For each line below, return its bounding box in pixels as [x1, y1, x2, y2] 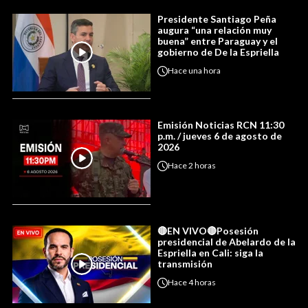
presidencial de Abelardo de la [157, 235, 296, 247]
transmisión [157, 257, 212, 269]
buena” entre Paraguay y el [157, 34, 278, 47]
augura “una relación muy [157, 23, 272, 36]
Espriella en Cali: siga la [157, 246, 263, 258]
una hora [188, 65, 221, 76]
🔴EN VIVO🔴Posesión [157, 224, 258, 236]
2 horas [188, 160, 216, 171]
